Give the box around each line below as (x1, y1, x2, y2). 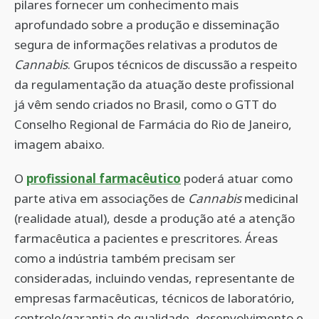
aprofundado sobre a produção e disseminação (14, 16, 279, 33)
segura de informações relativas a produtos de (14, 36, 278, 53)
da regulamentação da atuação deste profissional (14, 76, 294, 93)
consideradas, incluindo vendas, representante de (14, 270, 295, 286)
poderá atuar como (181, 170, 293, 187)
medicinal (241, 190, 298, 206)
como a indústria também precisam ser (14, 250, 236, 266)
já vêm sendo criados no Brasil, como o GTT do (14, 96, 276, 113)
